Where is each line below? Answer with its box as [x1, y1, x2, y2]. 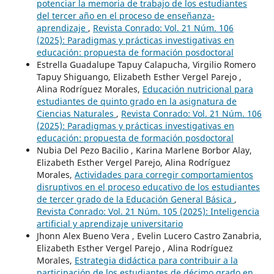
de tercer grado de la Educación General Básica [36, 193, 234, 206]
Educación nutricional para [142, 83, 253, 95]
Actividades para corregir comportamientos [74, 169, 253, 181]
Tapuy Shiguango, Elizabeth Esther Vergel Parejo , [36, 71, 242, 83]
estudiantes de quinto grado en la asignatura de [36, 95, 237, 108]
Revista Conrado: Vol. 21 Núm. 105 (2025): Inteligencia [36, 206, 259, 218]
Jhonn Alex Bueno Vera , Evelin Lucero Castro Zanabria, [36, 230, 262, 242]
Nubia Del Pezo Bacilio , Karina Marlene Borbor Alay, [36, 144, 252, 157]
